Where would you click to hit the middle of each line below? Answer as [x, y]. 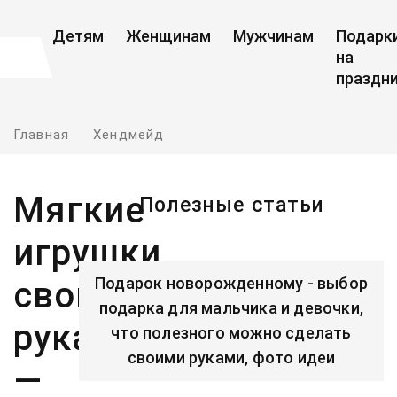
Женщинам [168, 36]
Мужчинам [273, 36]
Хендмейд [129, 135]
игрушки [87, 253]
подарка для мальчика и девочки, [231, 308]
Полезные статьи [231, 205]
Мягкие [79, 210]
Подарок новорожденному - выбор [231, 283]
